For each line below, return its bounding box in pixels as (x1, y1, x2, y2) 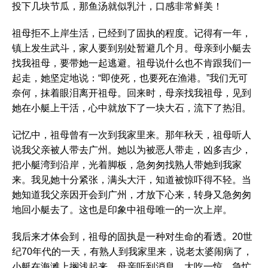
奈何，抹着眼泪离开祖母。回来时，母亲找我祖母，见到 (12, 88, 251, 98)
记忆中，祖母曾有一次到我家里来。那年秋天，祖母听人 (12, 130, 251, 140)
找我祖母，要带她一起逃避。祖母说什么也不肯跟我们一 (12, 58, 251, 68)
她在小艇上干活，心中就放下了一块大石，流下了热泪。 (12, 103, 251, 113)
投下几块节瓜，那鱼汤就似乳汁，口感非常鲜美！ (12, 1, 223, 11)
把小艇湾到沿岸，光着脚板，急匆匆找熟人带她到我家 (12, 160, 242, 170)
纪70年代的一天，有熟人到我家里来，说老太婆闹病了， (12, 246, 252, 257)
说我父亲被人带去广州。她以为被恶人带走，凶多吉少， (12, 145, 251, 155)
